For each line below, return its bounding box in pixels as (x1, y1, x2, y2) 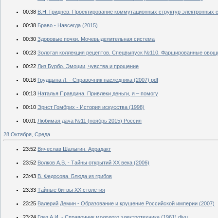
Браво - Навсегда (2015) (37, 22, 98, 28)
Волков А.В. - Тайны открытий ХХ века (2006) (37, 159, 149, 165)
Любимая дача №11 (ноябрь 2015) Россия (37, 117, 142, 124)
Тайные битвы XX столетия (37, 186, 105, 193)
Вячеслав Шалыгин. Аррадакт (37, 145, 111, 152)
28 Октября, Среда (3, 131, 50, 137)
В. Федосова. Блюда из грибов (37, 173, 112, 179)
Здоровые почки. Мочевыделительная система (37, 36, 155, 42)
